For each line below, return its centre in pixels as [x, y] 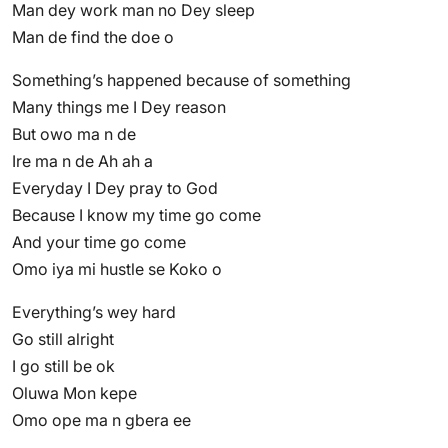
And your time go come [99, 242]
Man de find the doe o [93, 37]
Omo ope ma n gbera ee [101, 420]
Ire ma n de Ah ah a [82, 161]
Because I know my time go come [136, 215]
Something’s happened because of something [181, 80]
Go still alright [63, 339]
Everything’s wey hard [94, 312]
